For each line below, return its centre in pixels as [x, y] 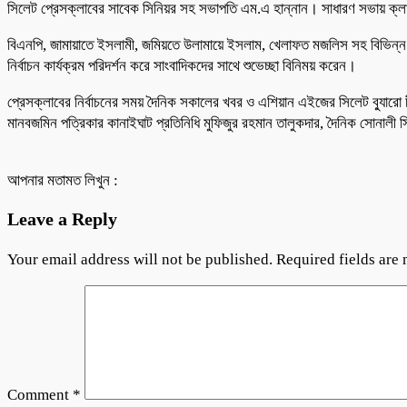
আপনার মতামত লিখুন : [63, 180]
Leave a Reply [62, 218]
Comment [40, 394]
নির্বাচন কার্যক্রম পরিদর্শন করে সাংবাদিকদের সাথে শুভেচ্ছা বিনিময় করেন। [182, 65]
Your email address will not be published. [140, 259]
